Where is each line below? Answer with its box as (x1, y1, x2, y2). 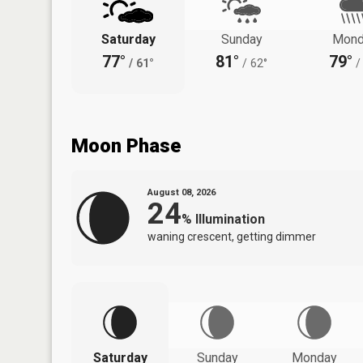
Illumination (195, 211, 265, 227)
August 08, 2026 (147, 186, 216, 198)
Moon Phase (71, 134, 181, 157)
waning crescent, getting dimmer (147, 229, 316, 243)
